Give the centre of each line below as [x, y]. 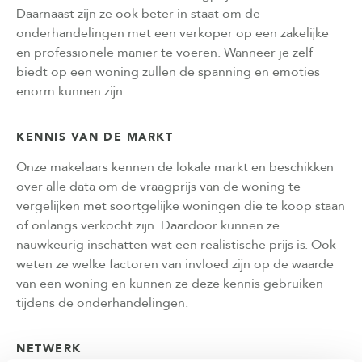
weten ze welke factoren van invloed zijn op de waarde [175, 264]
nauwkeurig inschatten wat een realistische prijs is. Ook [177, 244]
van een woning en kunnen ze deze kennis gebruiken [170, 283]
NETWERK [49, 348]
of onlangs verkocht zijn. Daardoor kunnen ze [148, 225]
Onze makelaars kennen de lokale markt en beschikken [175, 167]
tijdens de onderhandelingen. [102, 303]
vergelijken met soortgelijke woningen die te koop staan [181, 206]
